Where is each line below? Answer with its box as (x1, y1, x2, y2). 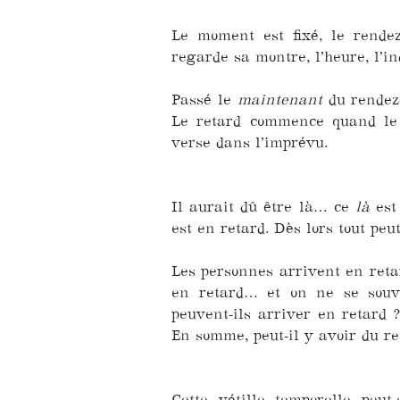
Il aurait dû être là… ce (171, 196, 355, 215)
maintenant (237, 89, 322, 108)
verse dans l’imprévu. (171, 132, 328, 151)
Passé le (171, 89, 237, 108)
